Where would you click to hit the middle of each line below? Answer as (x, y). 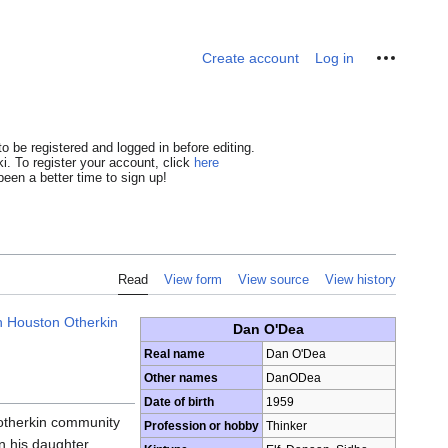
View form (193, 280)
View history (360, 280)
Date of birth (179, 401)
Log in (334, 58)
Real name (174, 353)
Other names (181, 377)
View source (273, 280)
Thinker (286, 425)
